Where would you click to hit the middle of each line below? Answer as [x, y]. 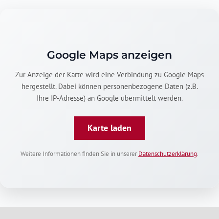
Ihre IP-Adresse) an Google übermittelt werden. [109, 98]
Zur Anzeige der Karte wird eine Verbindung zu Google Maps [109, 74]
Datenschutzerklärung [168, 153]
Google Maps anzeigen [109, 55]
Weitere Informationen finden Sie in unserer [79, 153]
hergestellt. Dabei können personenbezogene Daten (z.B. [109, 86]
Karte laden [109, 128]
